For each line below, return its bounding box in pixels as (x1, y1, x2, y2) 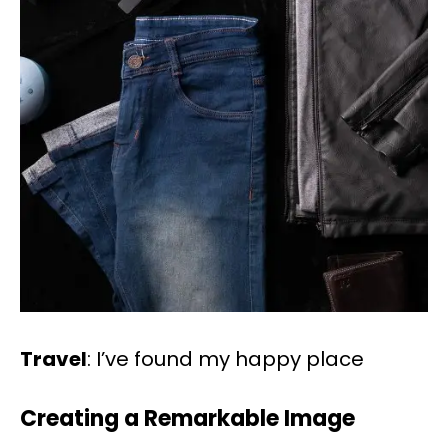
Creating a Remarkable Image (20, 403, 355, 435)
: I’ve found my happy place (87, 345, 364, 374)
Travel (20, 345, 87, 374)
